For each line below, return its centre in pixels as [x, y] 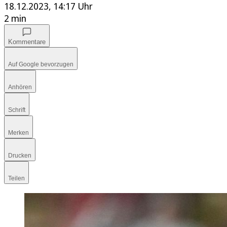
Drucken [20, 156]
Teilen [16, 179]
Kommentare [27, 42]
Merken [18, 133]
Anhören [20, 87]
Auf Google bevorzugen [41, 65]
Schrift [17, 110]
